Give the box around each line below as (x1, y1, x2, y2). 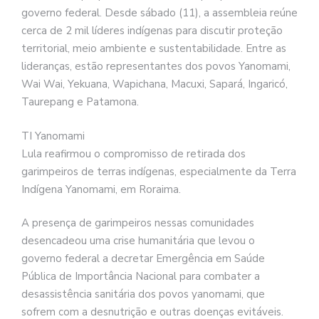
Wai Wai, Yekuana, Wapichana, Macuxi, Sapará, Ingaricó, (21, 77, 288, 92)
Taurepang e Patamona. (21, 95, 139, 110)
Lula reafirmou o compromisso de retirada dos (21, 146, 246, 161)
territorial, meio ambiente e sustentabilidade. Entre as (21, 41, 286, 56)
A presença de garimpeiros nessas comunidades (21, 216, 254, 231)
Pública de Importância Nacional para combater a (21, 269, 260, 284)
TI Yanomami (21, 128, 85, 143)
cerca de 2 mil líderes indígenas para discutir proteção (21, 23, 283, 38)
